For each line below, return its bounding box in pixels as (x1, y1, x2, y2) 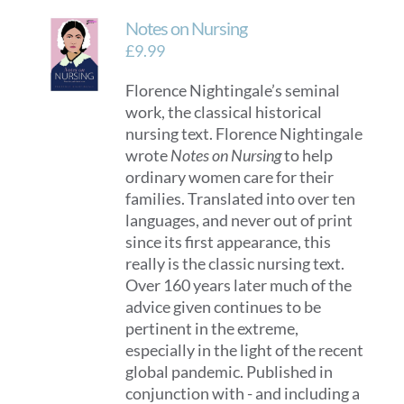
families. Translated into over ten (125, 188, 356, 208)
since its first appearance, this (125, 232, 332, 252)
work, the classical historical (125, 102, 323, 122)
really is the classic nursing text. (125, 253, 345, 273)
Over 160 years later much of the (125, 275, 353, 295)
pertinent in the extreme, (125, 318, 299, 338)
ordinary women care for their (125, 167, 335, 187)
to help (281, 145, 334, 165)
